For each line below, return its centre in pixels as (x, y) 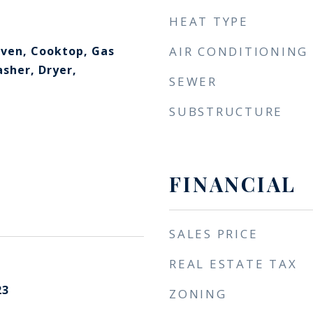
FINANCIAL (233, 184)
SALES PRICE (214, 234)
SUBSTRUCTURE (226, 111)
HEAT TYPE (209, 21)
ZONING (198, 294)
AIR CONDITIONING (239, 51)
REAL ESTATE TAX (233, 264)
